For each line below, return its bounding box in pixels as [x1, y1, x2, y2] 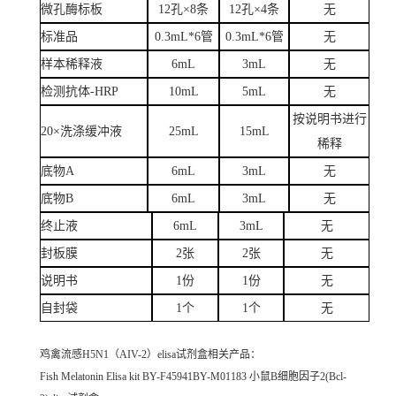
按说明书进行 [292, 111, 367, 126]
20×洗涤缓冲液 [41, 124, 123, 138]
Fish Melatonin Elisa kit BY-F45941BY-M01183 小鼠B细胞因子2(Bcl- [40, 370, 346, 384]
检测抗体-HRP [41, 84, 119, 98]
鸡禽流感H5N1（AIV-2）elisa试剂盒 [40, 348, 208, 362]
